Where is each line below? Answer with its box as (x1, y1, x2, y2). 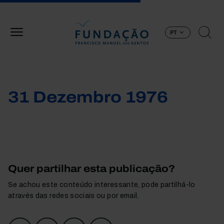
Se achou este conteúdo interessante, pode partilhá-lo (8, 181, 195, 188)
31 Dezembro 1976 (8, 88, 168, 106)
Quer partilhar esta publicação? (8, 163, 175, 174)
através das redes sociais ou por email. (8, 192, 139, 199)
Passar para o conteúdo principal (111, 1, 222, 9)
